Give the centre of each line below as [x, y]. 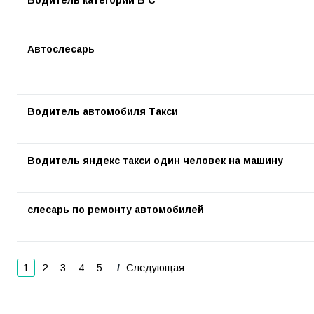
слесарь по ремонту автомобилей [116, 210]
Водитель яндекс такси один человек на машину [155, 161]
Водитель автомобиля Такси [103, 111]
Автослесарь [61, 49]
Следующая [154, 268]
